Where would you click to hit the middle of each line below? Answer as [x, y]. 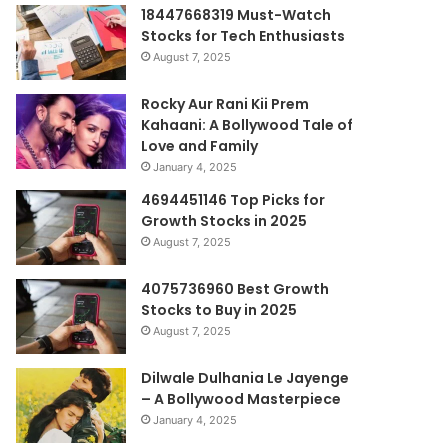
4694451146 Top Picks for [233, 200]
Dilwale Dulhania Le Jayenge [245, 378]
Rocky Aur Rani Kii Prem [225, 104]
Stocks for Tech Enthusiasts [243, 36]
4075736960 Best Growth [235, 289]
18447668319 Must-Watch [236, 15]
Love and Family [200, 146]
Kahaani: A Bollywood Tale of [247, 125]
